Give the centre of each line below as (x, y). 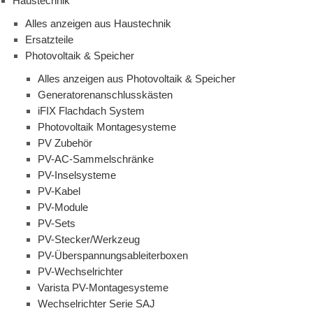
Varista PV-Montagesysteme (103, 288)
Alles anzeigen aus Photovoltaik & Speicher (137, 79)
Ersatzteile (49, 40)
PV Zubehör (65, 143)
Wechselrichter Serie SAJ (96, 304)
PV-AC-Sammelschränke (96, 159)
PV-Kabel (59, 191)
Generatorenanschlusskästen (105, 95)
